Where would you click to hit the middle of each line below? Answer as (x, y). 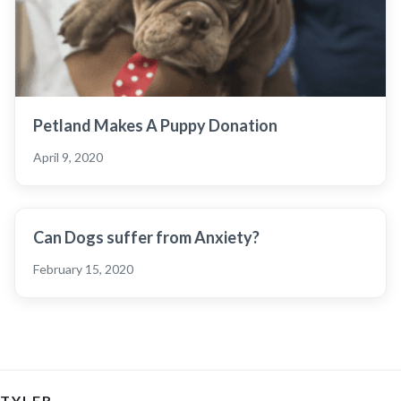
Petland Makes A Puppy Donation (155, 125)
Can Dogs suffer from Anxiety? (146, 237)
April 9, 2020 (68, 157)
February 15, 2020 (83, 269)
